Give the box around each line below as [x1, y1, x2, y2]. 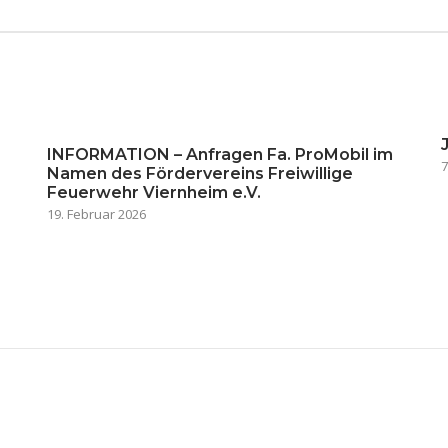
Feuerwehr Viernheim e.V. [47, 183, 262, 202]
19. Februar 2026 [47, 205, 147, 223]
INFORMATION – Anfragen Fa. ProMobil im [47, 145, 394, 164]
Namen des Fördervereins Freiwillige [47, 164, 354, 183]
